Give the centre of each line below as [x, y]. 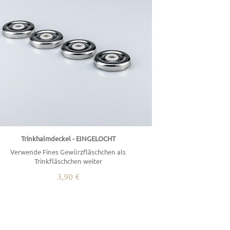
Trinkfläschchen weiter [68, 161]
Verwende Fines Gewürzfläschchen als [68, 152]
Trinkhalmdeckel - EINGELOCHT [68, 139]
